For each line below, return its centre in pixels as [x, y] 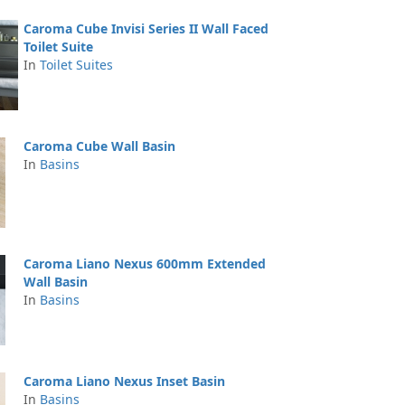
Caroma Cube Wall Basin [99, 146]
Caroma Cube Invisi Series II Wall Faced [146, 28]
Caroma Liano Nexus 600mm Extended [145, 264]
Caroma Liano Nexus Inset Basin [124, 381]
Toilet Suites [76, 65]
